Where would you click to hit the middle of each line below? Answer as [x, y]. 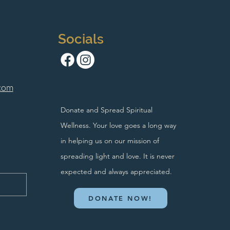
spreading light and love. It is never [117, 156]
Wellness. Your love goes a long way [118, 125]
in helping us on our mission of [110, 141]
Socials [81, 39]
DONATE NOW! [120, 198]
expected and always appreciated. [118, 171]
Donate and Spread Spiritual [106, 110]
